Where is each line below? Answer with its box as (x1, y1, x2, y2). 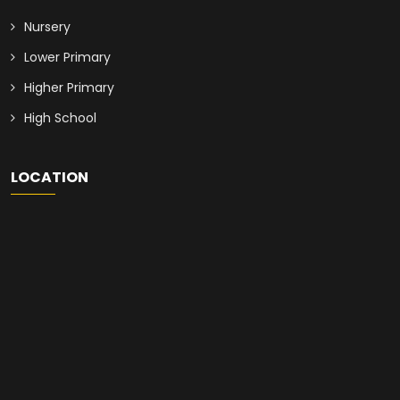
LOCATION (11, 167, 88, 188)
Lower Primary (24, 48, 111, 67)
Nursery (24, 18, 71, 37)
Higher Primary (24, 79, 114, 97)
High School (24, 109, 96, 128)
